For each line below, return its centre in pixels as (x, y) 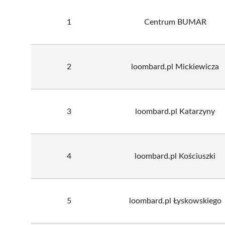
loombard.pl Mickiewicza (175, 67)
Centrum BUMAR (175, 22)
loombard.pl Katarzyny (175, 111)
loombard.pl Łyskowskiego (175, 201)
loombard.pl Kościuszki (175, 156)
